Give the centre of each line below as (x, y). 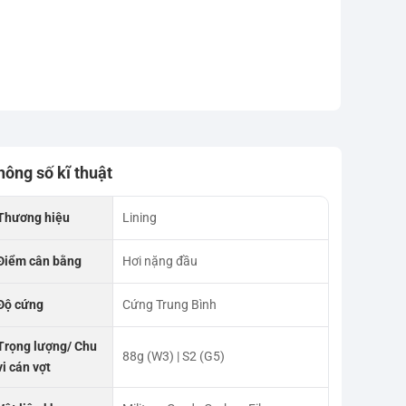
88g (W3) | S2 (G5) (173, 356)
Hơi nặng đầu (159, 261)
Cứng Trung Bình (169, 304)
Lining (139, 217)
